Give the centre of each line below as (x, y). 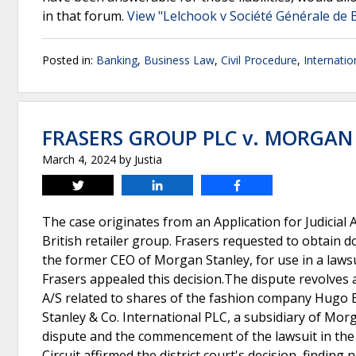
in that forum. (85, 16)
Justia (148, 159)
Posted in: (69, 60)
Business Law (179, 60)
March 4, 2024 (79, 159)
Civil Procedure (259, 60)
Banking (117, 60)
